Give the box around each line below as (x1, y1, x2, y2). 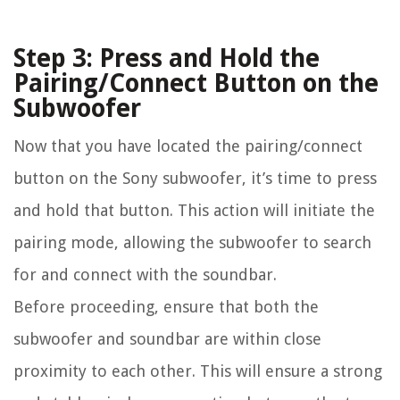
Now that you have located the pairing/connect (13, 136, 362, 155)
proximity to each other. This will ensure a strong (13, 361, 382, 380)
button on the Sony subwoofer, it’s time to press (13, 168, 377, 187)
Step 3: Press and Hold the (13, 43, 320, 73)
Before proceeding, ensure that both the (13, 296, 319, 316)
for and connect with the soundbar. (13, 264, 277, 284)
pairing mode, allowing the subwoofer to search (13, 232, 371, 252)
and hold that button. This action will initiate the (13, 200, 375, 220)
